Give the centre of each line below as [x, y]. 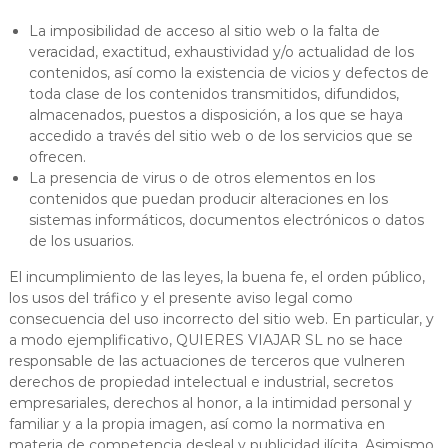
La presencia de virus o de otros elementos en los [201, 177]
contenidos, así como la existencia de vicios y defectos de [228, 72]
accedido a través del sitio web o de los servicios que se [220, 135]
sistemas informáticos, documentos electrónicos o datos [226, 219]
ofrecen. [57, 156]
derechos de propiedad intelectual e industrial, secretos [200, 381]
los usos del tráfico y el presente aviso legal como [180, 297]
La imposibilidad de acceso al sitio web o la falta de [204, 30]
